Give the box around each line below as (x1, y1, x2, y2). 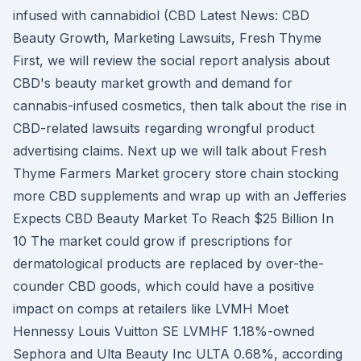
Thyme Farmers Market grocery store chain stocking (13, 165, 338, 181)
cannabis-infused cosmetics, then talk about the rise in (13, 98, 346, 114)
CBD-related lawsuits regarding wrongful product (13, 120, 314, 136)
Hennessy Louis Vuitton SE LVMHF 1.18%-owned (13, 323, 314, 339)
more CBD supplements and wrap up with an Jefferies (13, 188, 346, 204)
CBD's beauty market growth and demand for (13, 75, 293, 91)
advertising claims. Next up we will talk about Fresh (13, 143, 326, 159)
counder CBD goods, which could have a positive (13, 278, 314, 294)
